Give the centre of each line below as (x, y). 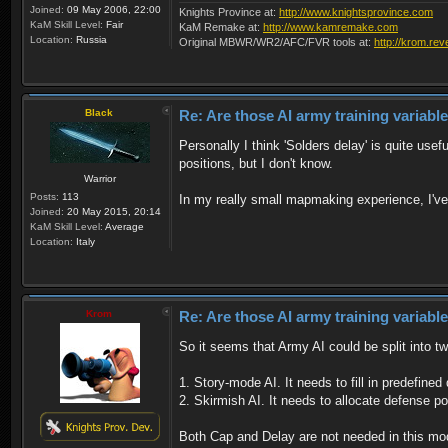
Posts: (44, 196)
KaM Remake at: (221, 26)
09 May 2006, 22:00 (112, 9)
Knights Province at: (229, 11)
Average (123, 226)
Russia (90, 39)
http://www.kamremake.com (330, 26)
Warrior (99, 178)
